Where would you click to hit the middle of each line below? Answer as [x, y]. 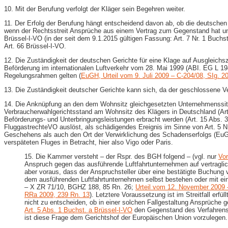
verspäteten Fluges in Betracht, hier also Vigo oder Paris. [89, 142]
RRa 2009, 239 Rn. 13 [57, 194]
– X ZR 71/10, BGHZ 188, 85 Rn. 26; [80, 187]
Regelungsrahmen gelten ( [42, 75]
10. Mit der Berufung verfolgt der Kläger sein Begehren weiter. [95, 9]
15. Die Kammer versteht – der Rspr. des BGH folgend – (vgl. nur [121, 156]
